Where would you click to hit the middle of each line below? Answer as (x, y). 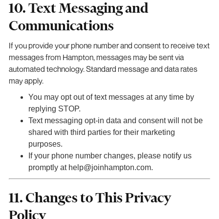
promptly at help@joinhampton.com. (90, 167)
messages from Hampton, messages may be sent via (96, 57)
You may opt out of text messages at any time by (111, 97)
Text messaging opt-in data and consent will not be (115, 120)
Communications (61, 25)
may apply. (26, 80)
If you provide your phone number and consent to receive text (109, 45)
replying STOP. (54, 109)
